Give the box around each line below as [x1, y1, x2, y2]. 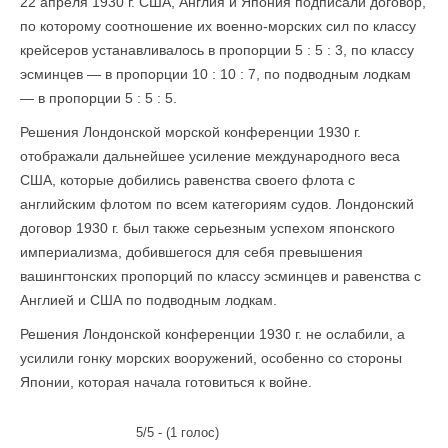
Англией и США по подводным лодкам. [20, 292, 277, 308]
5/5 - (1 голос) [135, 425, 219, 440]
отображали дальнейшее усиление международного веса [20, 148, 400, 164]
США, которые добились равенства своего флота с [20, 172, 355, 188]
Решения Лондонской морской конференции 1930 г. [20, 124, 361, 140]
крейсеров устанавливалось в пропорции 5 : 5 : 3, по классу [20, 42, 414, 58]
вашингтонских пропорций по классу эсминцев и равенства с [20, 268, 421, 284]
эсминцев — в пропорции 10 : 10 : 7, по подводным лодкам [20, 66, 411, 82]
